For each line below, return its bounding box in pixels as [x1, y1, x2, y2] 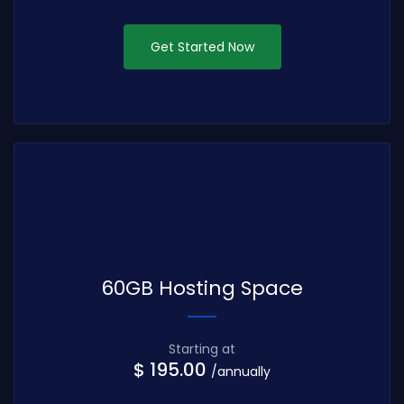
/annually [211, 363, 271, 381]
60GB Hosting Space [101, 273, 303, 302]
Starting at [169, 340, 235, 359]
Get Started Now [150, 37, 254, 56]
